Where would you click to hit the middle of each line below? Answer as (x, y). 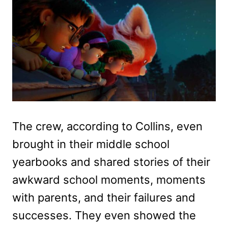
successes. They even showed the (104, 215)
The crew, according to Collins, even (107, 126)
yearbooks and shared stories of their (111, 162)
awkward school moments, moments (109, 179)
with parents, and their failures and (104, 197)
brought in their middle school (91, 144)
